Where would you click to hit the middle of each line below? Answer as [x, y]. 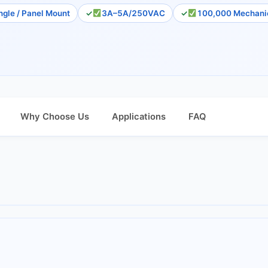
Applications [139, 117]
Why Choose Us [55, 117]
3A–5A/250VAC [133, 13]
